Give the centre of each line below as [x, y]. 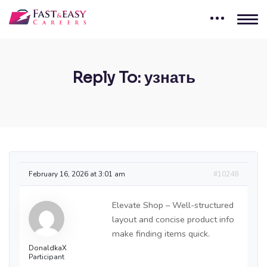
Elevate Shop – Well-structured [173, 205]
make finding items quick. [161, 234]
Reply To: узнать [133, 78]
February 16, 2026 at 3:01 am [77, 174]
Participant [46, 257]
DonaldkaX [48, 248]
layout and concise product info [173, 220]
